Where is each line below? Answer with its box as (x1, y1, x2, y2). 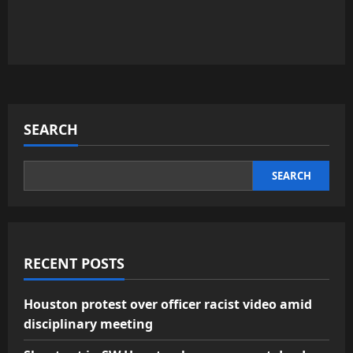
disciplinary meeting (24, 315, 153, 333)
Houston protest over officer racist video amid (24, 295, 312, 313)
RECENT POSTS (24, 254, 124, 273)
